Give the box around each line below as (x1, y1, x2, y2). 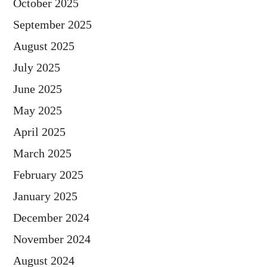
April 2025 (13, 125, 66, 138)
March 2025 (13, 146, 72, 160)
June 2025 (13, 82, 62, 95)
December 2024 (13, 210, 89, 224)
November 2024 (13, 232, 91, 246)
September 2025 (13, 17, 92, 31)
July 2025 (13, 60, 60, 74)
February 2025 (13, 167, 83, 181)
